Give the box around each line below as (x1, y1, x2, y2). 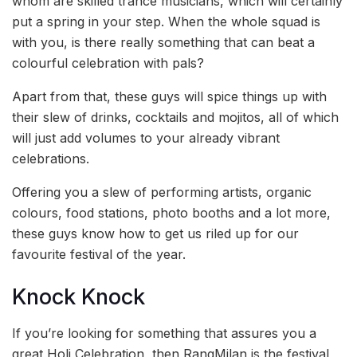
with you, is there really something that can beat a (12, 34, 315, 51)
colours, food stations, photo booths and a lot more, (12, 205, 331, 222)
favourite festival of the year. (12, 246, 186, 263)
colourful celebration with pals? (12, 55, 204, 72)
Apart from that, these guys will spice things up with (12, 88, 327, 105)
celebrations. (12, 151, 89, 167)
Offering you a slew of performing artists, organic (12, 184, 312, 201)
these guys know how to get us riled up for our (12, 226, 299, 242)
